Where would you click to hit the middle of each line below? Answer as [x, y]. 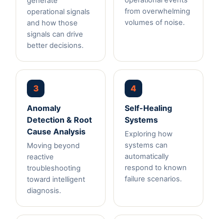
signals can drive [55, 34]
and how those [52, 23]
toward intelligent [56, 180]
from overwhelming [157, 11]
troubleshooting [54, 168]
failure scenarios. [153, 179]
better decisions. [55, 46]
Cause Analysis [56, 132]
